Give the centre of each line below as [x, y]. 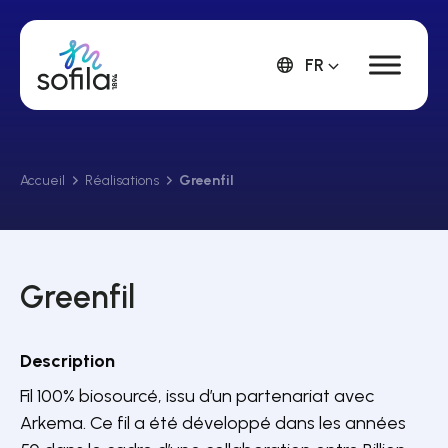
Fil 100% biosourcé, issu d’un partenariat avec [197, 396]
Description [67, 361]
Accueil [42, 180]
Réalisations [122, 180]
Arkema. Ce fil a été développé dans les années [213, 423]
